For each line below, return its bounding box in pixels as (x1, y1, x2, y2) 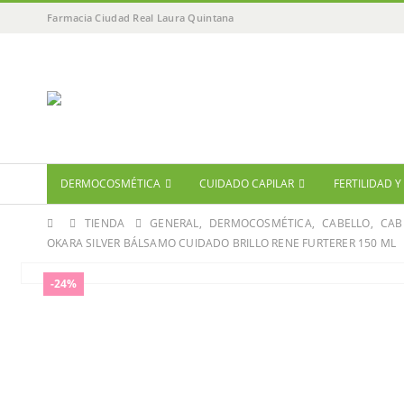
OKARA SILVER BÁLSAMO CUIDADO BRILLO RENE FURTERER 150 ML (47, 235, 397, 251)
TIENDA (85, 216, 125, 231)
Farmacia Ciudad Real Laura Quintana (47, 11, 234, 24)
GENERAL (150, 216, 199, 231)
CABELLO (322, 216, 371, 231)
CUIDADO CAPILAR (199, 176, 295, 191)
